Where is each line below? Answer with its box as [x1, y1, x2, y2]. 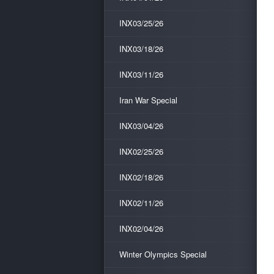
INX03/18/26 [119, 43, 163, 54]
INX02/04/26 [119, 223, 163, 234]
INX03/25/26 [119, 17, 163, 29]
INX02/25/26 [119, 146, 163, 157]
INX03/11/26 [119, 68, 163, 80]
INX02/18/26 [119, 171, 163, 183]
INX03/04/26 [119, 120, 163, 131]
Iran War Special [119, 94, 177, 106]
